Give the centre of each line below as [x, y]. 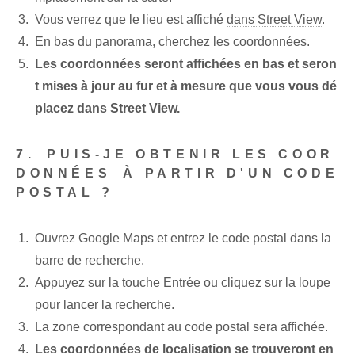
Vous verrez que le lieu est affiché [131, 20]
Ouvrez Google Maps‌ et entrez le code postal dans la [183, 239]
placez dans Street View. [107, 109]
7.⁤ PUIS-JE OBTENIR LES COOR [175, 155]
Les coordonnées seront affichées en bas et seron [186, 64]
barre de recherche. [90, 261]
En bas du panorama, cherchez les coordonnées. [172, 42]
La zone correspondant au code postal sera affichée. [181, 327]
